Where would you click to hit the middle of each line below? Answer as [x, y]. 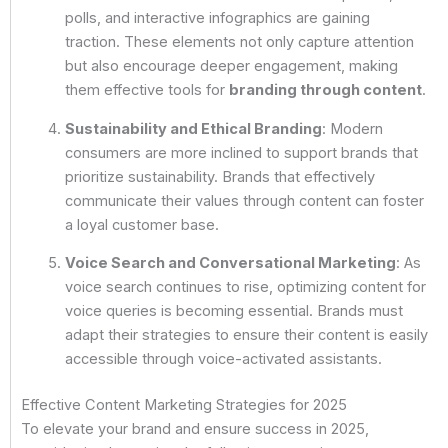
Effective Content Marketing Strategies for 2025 [184, 405]
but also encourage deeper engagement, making [231, 66]
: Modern [352, 128]
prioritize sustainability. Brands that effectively [219, 176]
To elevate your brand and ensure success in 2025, [195, 429]
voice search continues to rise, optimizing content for [245, 287]
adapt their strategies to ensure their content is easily [246, 335]
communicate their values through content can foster [244, 200]
